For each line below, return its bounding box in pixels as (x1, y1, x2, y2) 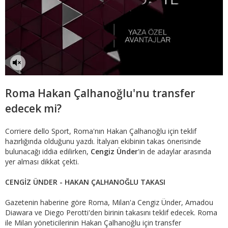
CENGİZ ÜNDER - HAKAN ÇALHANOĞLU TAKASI (5, 177, 165, 187)
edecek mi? (5, 101, 62, 116)
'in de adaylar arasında (138, 147, 211, 157)
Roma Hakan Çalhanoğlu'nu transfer (5, 86, 195, 101)
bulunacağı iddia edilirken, (5, 147, 91, 157)
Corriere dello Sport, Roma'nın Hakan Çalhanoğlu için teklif (5, 126, 196, 136)
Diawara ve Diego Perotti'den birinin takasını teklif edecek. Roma (5, 208, 217, 218)
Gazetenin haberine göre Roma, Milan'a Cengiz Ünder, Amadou (5, 197, 213, 208)
